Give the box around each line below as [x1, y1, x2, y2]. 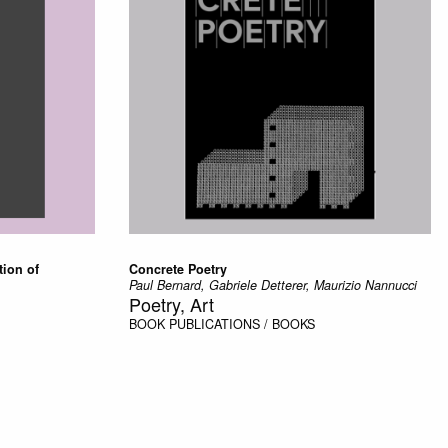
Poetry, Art [128, 290, 214, 317]
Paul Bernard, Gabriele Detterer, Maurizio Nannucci [128, 275, 417, 294]
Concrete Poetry [128, 259, 227, 278]
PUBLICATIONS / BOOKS [168, 314, 315, 333]
